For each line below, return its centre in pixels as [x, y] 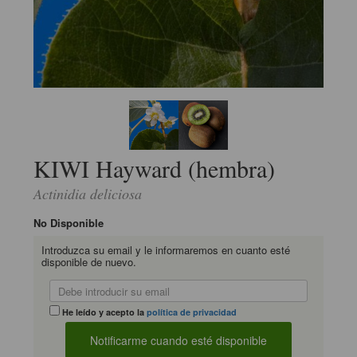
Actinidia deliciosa [88, 194]
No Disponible [69, 223]
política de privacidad [192, 312]
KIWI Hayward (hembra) [155, 169]
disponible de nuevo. [89, 262]
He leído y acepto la [104, 312]
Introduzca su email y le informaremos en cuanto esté [166, 250]
